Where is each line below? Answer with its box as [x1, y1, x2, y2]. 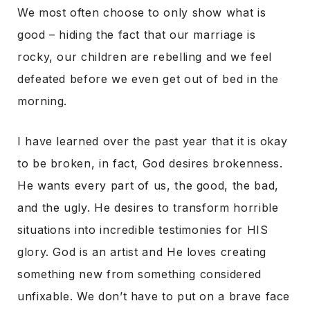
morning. [17, 94, 68, 108]
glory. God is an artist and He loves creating [17, 245, 266, 259]
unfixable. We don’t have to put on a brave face [17, 289, 291, 303]
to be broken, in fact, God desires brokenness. [17, 156, 283, 170]
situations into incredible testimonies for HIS [17, 223, 268, 237]
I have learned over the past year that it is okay [17, 134, 288, 148]
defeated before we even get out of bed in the [17, 72, 279, 86]
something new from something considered [17, 267, 262, 281]
